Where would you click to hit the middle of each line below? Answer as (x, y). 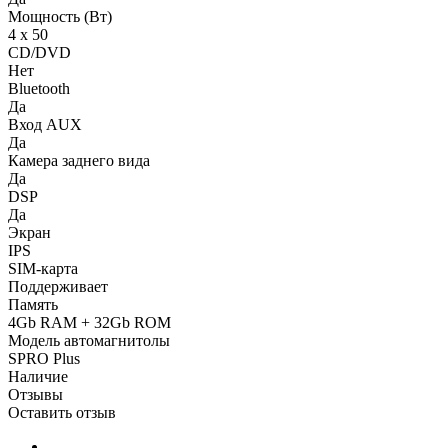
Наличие (38, 377)
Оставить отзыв (62, 413)
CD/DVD (39, 53)
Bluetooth (39, 89)
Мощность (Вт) (60, 17)
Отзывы (35, 395)
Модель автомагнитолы (89, 341)
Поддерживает (58, 287)
